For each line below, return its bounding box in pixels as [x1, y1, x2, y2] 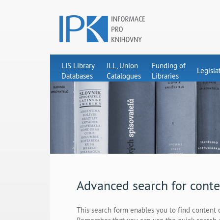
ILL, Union [107, 60, 138, 70]
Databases [61, 71, 93, 81]
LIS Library [61, 60, 94, 70]
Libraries [152, 71, 179, 81]
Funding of [152, 60, 186, 70]
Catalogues [107, 71, 141, 81]
